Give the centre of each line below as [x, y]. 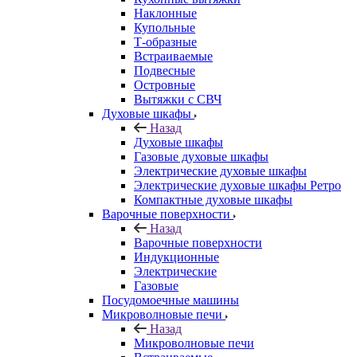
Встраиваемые [173, 56]
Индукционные [177, 257]
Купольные [165, 27]
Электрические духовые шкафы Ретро [237, 185]
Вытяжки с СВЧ [178, 99]
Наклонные [165, 13]
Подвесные [165, 70]
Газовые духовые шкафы [201, 156]
